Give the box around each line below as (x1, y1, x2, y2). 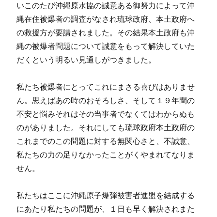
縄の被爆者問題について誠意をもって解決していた (16, 41, 195, 51)
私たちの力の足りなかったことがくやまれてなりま (16, 150, 195, 160)
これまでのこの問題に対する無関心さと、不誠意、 (16, 136, 195, 146)
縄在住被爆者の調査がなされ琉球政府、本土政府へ (16, 14, 195, 24)
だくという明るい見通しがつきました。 (16, 55, 156, 65)
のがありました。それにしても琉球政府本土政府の (16, 123, 195, 133)
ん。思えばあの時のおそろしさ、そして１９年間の (16, 95, 195, 106)
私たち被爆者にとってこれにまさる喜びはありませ (16, 82, 195, 92)
